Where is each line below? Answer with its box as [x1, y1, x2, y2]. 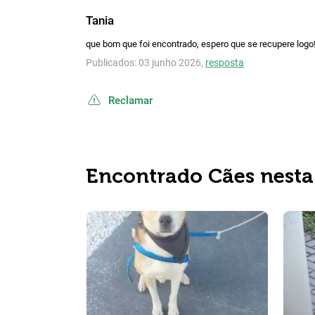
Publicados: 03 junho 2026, [86, 56, 205, 68]
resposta [205, 56, 244, 68]
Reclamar [108, 94, 153, 108]
